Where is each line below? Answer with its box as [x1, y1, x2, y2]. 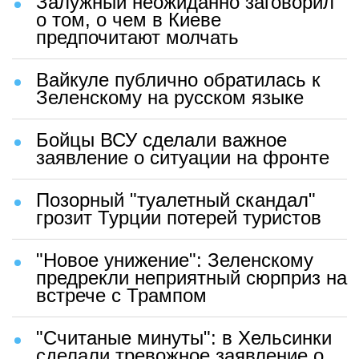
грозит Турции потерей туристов [36, 207, 321, 229]
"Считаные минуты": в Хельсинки [36, 327, 332, 349]
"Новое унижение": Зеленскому [36, 249, 313, 272]
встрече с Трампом [36, 284, 207, 307]
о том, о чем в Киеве [36, 9, 221, 31]
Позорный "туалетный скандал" [36, 189, 316, 212]
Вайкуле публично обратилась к [36, 69, 321, 91]
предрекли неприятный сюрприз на [36, 267, 347, 289]
